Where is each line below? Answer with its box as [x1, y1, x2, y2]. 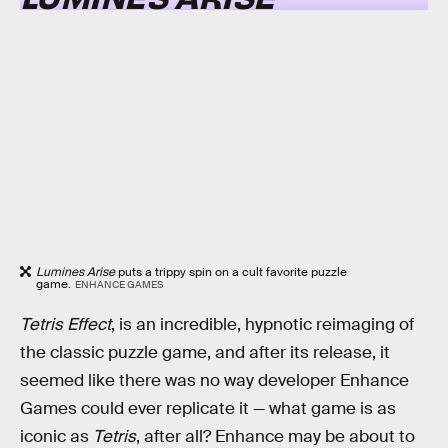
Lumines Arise [36, 263, 115, 280]
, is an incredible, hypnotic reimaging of [111, 314, 414, 336]
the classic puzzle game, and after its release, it [20, 342, 390, 364]
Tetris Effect [20, 314, 111, 336]
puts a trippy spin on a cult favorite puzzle [115, 263, 347, 280]
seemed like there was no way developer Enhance [20, 370, 409, 392]
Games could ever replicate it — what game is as [20, 398, 396, 420]
